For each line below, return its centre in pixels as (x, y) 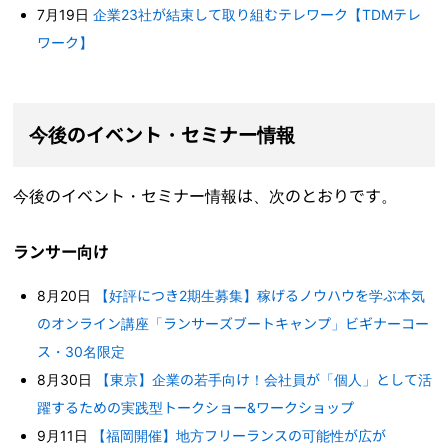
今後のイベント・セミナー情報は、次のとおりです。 (205, 196)
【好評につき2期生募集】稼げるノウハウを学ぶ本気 (260, 296)
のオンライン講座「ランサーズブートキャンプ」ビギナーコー (233, 324)
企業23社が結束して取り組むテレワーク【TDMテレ (257, 14)
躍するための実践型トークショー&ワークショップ (196, 408)
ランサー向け (61, 252)
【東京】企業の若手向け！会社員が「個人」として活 (264, 380)
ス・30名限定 (81, 352)
